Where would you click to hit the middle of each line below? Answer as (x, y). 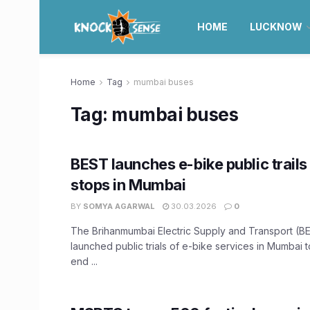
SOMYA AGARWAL (119, 206)
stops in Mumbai (128, 185)
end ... (84, 261)
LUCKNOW (276, 27)
